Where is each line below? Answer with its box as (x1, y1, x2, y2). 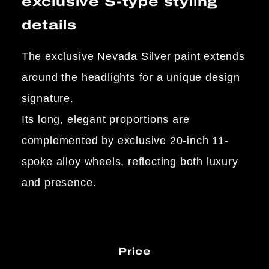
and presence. (21, 177, 97, 189)
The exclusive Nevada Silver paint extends (21, 50, 245, 63)
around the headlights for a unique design (21, 71, 240, 84)
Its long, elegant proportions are (21, 113, 190, 126)
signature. (21, 92, 74, 105)
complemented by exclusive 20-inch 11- (21, 134, 229, 147)
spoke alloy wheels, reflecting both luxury (21, 156, 238, 168)
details (21, 15, 77, 35)
